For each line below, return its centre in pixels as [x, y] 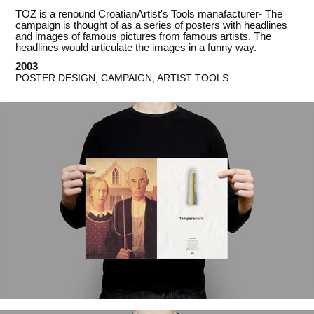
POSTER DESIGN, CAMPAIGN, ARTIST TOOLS [122, 78]
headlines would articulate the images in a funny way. [136, 48]
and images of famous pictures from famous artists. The [144, 36]
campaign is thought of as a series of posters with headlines [152, 25]
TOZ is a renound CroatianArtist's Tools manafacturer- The [149, 14]
